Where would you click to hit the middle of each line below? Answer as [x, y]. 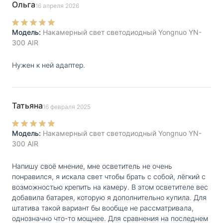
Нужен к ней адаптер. [49, 65]
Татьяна [27, 105]
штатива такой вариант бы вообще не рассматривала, [103, 208]
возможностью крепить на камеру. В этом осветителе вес [110, 187]
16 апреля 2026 [57, 5]
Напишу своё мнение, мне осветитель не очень [92, 166]
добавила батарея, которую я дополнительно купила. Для [109, 197]
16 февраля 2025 [67, 107]
